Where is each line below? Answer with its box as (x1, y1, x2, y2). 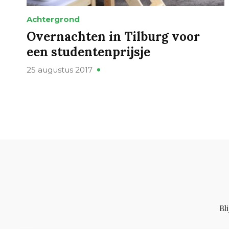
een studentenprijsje (27, 44, 150, 60)
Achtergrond (27, 14, 80, 25)
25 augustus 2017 (27, 65, 93, 75)
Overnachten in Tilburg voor (27, 29, 200, 45)
